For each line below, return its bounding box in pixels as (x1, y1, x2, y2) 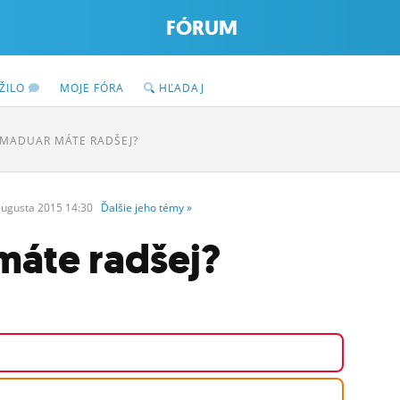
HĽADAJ (155, 80, 204, 96)
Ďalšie (101, 200, 135, 215)
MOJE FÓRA (60, 80, 124, 96)
